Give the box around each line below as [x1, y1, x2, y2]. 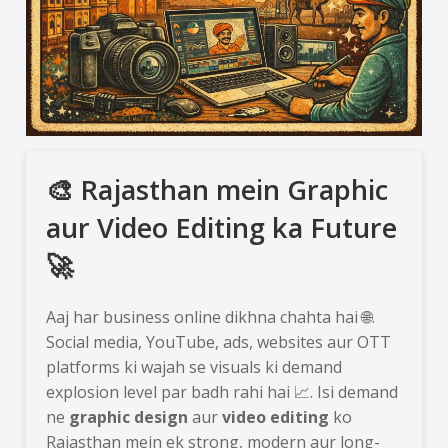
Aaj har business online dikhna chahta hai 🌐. [46, 305, 376, 328]
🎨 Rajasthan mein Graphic [46, 170, 389, 208]
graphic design [69, 405, 189, 428]
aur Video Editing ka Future [46, 208, 398, 246]
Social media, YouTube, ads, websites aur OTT [46, 330, 392, 353]
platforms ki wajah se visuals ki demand [46, 355, 343, 378]
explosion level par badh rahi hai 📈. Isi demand [46, 380, 399, 403]
